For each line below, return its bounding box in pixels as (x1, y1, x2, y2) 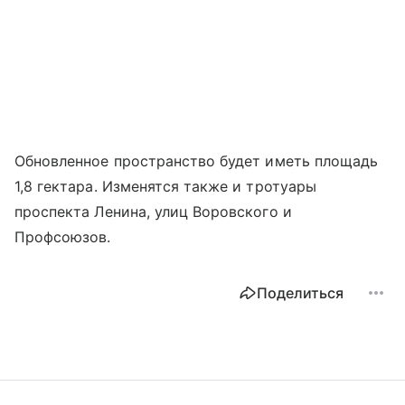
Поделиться (257, 283, 344, 302)
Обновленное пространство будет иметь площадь (14, 151, 379, 170)
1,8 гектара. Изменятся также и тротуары (14, 176, 316, 195)
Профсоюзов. (14, 227, 111, 246)
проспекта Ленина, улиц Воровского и (14, 202, 292, 221)
